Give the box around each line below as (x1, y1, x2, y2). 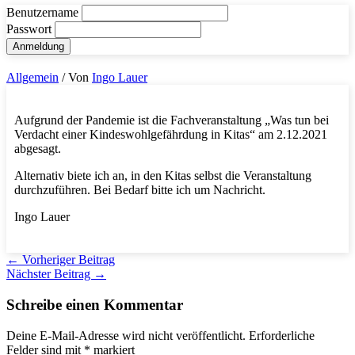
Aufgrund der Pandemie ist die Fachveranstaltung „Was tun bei (14, 113, 329, 128)
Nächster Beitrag (6, 267, 94, 281)
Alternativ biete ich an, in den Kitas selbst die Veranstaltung (14, 169, 311, 183)
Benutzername (6, 6, 82, 20)
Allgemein (6, 71, 59, 85)
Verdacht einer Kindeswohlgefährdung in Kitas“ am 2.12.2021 (14, 128, 327, 142)
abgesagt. (14, 142, 61, 156)
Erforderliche (249, 328, 315, 342)
